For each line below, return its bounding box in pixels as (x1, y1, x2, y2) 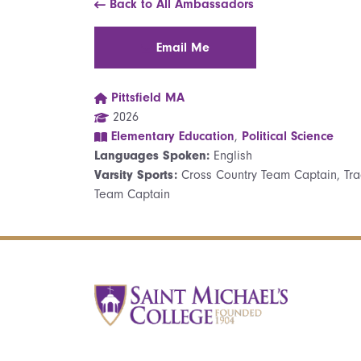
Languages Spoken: (94, 148, 214, 163)
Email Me (156, 40, 210, 55)
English (214, 148, 252, 163)
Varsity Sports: (94, 168, 181, 182)
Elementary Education (110, 129, 234, 143)
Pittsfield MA (110, 90, 185, 105)
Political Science (241, 129, 334, 143)
